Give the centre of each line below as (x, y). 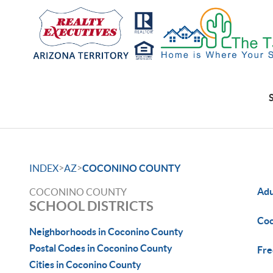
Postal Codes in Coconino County (101, 248)
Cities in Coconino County (85, 264)
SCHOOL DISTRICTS (91, 206)
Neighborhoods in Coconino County (106, 232)
